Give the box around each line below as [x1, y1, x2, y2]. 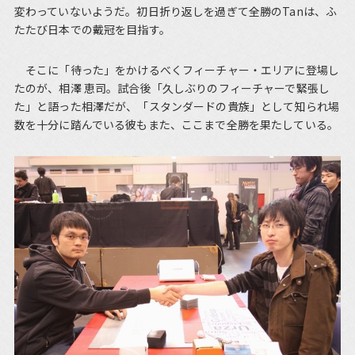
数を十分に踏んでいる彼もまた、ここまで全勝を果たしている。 [13, 116, 338, 133]
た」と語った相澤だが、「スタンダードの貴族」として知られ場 [13, 98, 339, 115]
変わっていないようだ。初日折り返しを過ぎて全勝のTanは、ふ [13, 3, 338, 20]
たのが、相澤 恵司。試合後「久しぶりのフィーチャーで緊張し [13, 80, 330, 97]
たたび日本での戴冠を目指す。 [13, 21, 170, 38]
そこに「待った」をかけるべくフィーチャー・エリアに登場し [13, 62, 339, 78]
